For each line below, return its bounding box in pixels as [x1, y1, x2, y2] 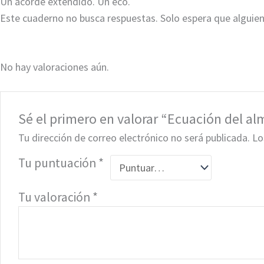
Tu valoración [18, 189, 93, 205]
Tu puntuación [18, 154, 99, 171]
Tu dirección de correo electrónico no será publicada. [18, 130, 250, 144]
